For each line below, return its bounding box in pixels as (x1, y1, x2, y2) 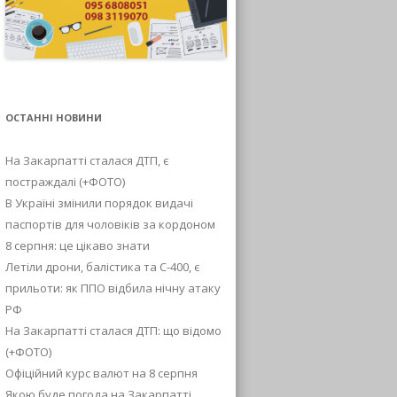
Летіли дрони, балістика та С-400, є (5, 258, 199, 275)
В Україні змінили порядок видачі (5, 194, 193, 211)
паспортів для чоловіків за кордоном (5, 215, 215, 232)
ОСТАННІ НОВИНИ (5, 110, 102, 124)
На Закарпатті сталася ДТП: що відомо (5, 322, 222, 339)
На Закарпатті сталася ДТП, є (5, 152, 168, 168)
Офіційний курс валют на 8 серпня (5, 364, 198, 381)
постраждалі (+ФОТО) (5, 173, 125, 190)
